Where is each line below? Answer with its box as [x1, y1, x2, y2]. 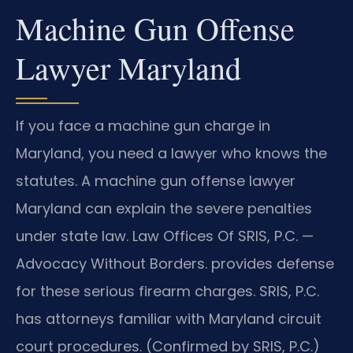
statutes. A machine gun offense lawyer [16, 170, 295, 191]
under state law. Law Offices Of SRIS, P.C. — [16, 225, 314, 246]
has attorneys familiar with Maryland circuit [16, 308, 321, 329]
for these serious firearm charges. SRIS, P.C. [16, 281, 319, 301]
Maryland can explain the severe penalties [16, 198, 312, 218]
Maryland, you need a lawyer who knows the [16, 143, 327, 163]
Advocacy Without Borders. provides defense [16, 253, 334, 273]
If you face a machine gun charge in [16, 115, 270, 136]
